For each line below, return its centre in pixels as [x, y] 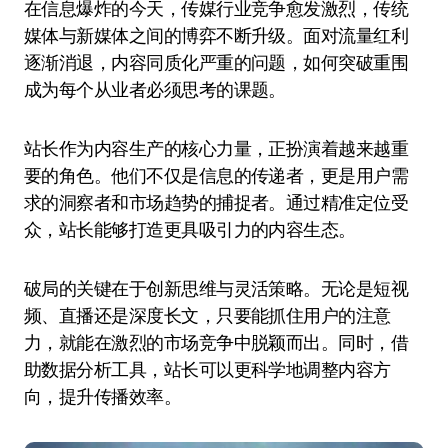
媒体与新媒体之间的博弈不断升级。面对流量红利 [216, 35]
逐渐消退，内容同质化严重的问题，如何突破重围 [216, 62]
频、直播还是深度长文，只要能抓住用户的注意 [207, 315]
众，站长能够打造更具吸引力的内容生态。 [190, 229]
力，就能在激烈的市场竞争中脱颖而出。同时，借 [216, 342]
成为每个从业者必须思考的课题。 [155, 89]
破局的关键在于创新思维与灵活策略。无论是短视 [216, 288]
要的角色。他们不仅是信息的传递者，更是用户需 [216, 175]
